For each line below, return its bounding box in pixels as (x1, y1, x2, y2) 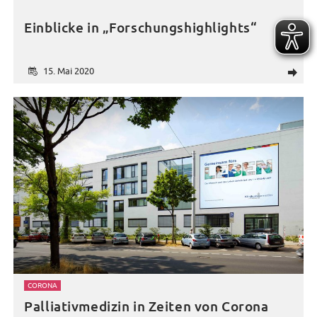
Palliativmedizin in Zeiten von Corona (24, 297, 269, 316)
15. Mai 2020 (42, 65, 94, 76)
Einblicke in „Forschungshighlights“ (24, 18, 258, 37)
